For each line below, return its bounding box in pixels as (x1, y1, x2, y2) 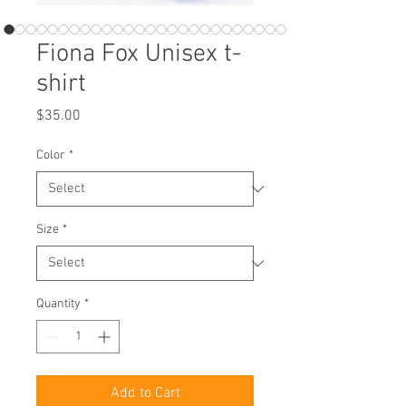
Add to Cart (110, 384, 180, 402)
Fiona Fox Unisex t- (36, 39, 241, 70)
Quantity (36, 296, 81, 312)
